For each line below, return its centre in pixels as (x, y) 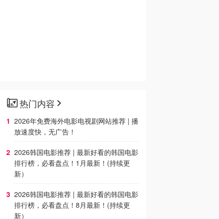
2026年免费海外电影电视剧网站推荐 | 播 (76, 121)
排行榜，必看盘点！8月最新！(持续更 (72, 205)
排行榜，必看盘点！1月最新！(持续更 (72, 163)
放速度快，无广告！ (45, 131)
